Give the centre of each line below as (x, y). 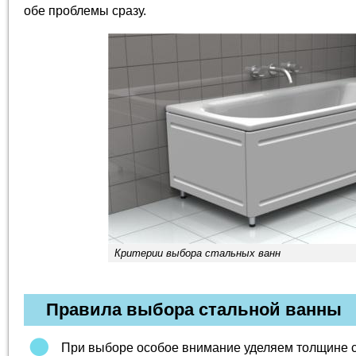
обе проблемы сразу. (85, 11)
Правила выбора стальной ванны (194, 310)
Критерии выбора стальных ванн (197, 253)
